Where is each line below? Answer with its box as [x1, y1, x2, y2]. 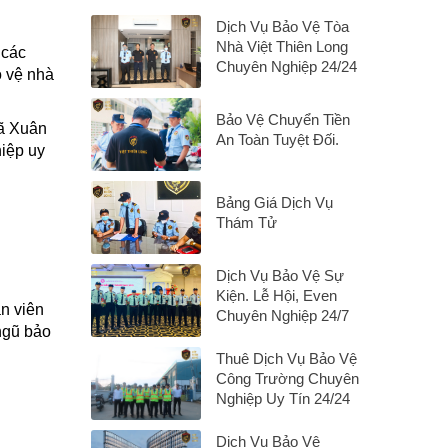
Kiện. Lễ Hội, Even [216, 287, 337, 304]
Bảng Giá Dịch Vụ [216, 194, 333, 211]
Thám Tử [216, 214, 277, 231]
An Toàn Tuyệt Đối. [216, 131, 339, 148]
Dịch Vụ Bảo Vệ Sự [216, 267, 344, 284]
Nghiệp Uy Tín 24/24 [216, 390, 350, 407]
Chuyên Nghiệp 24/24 [216, 58, 357, 75]
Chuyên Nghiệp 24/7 [216, 307, 349, 324]
